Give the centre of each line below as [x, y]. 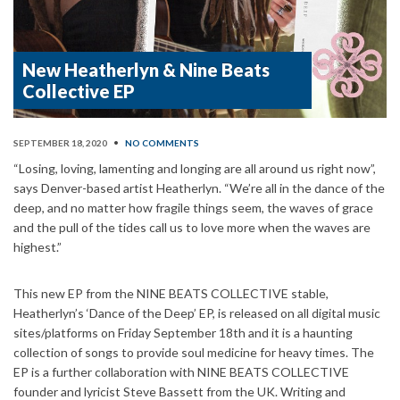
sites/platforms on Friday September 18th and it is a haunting [183, 332]
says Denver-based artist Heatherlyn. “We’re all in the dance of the [199, 187]
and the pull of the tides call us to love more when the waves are [192, 227]
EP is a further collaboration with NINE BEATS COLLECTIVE [181, 371]
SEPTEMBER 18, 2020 [60, 142]
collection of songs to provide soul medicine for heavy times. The [194, 352]
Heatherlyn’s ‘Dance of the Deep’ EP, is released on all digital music [197, 312]
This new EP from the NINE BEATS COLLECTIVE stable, [171, 293]
